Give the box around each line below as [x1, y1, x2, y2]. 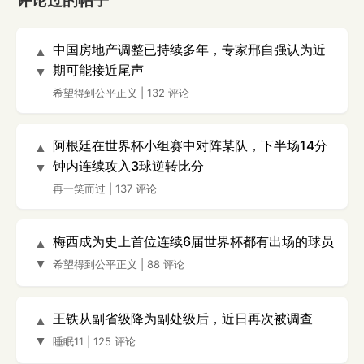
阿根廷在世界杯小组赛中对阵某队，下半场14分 [53, 136, 327, 154]
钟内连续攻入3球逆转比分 [53, 157, 204, 174]
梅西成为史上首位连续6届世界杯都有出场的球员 [53, 232, 334, 249]
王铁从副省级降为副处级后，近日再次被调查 [53, 310, 313, 327]
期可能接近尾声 [53, 61, 144, 78]
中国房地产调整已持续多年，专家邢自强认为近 [53, 41, 326, 58]
